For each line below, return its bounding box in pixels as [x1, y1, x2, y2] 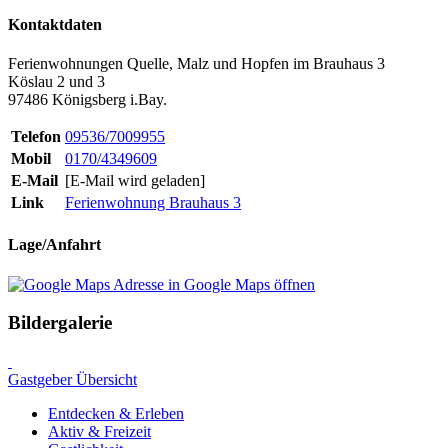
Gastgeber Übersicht [8, 371, 137, 389]
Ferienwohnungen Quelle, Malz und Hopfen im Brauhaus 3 [8, 55, 385, 73]
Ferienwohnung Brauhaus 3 [65, 194, 241, 212]
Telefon [11, 128, 61, 146]
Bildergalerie [8, 312, 112, 334]
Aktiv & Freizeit [48, 423, 151, 441]
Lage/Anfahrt [8, 236, 101, 254]
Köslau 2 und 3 [8, 73, 105, 91]
